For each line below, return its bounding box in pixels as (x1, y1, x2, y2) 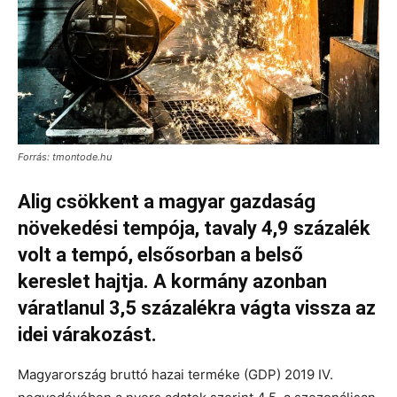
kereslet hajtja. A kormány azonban (18, 269, 327, 292)
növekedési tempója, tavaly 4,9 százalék (18, 216, 370, 239)
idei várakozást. (18, 323, 157, 346)
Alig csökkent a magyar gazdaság (18, 190, 315, 213)
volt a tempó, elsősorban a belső (18, 243, 303, 266)
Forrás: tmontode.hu (18, 150, 112, 163)
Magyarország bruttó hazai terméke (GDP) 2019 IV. (18, 365, 333, 383)
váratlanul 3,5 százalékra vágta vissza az (18, 296, 376, 319)
